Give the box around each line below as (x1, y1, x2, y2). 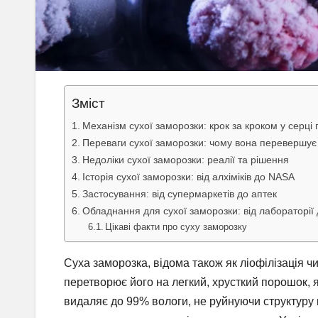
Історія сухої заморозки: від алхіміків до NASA (82, 171, 295, 183)
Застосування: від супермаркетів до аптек (82, 188, 277, 200)
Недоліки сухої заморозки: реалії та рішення (82, 154, 289, 166)
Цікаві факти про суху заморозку (105, 221, 248, 233)
